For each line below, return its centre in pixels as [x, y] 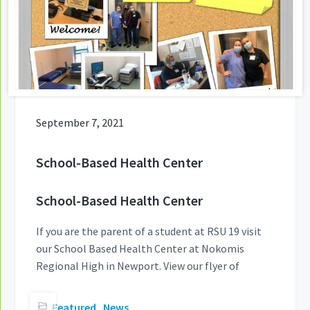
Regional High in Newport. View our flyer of [138, 265]
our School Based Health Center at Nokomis [140, 248]
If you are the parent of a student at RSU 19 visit [149, 231]
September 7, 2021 [80, 122]
